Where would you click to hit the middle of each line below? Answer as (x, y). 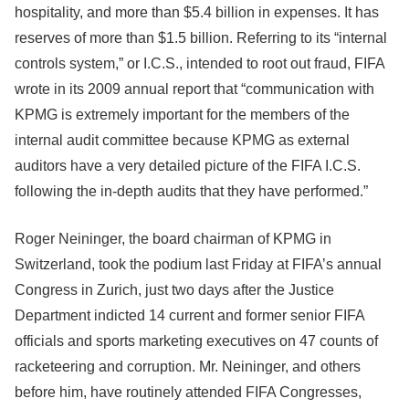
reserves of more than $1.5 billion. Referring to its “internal (201, 38)
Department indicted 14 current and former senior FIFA (189, 315)
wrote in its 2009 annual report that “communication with (194, 89)
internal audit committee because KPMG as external (182, 140)
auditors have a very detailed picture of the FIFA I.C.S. (188, 166)
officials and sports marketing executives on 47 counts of (196, 341)
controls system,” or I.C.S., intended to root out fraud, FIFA (199, 63)
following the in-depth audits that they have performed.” (191, 191)
